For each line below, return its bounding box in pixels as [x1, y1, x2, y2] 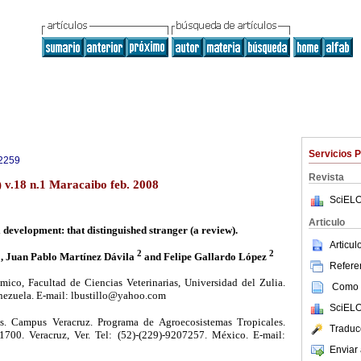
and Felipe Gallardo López [141, 250, 269, 263]
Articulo [309, 217, 345, 228]
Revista [309, 172, 344, 183]
